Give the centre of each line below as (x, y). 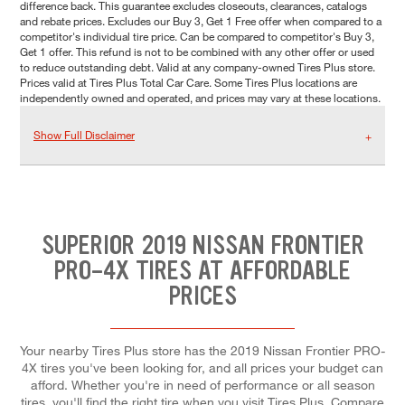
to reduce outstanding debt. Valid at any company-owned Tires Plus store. (198, 67)
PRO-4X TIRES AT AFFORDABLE (202, 271)
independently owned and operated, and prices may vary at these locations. (200, 98)
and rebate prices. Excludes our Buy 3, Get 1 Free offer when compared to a (201, 21)
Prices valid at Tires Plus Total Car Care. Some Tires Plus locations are (188, 83)
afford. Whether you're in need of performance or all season (202, 384)
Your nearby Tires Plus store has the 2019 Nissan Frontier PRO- (202, 350)
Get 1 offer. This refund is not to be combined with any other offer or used (197, 52)
